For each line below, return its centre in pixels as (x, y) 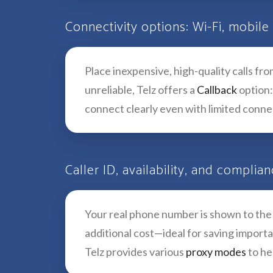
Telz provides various (135, 252)
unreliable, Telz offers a (141, 90)
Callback (217, 90)
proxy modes (216, 252)
